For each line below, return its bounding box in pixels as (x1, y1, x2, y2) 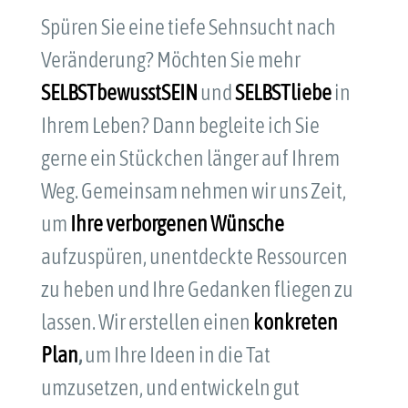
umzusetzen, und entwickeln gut (40, 375, 300, 401)
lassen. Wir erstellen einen (40, 310, 253, 335)
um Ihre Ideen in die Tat (84, 342, 270, 368)
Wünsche (209, 211, 284, 237)
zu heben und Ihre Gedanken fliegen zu (40, 277, 353, 302)
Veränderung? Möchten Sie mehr (40, 47, 301, 73)
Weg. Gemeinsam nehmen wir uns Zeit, (40, 178, 346, 204)
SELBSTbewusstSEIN (40, 80, 200, 106)
